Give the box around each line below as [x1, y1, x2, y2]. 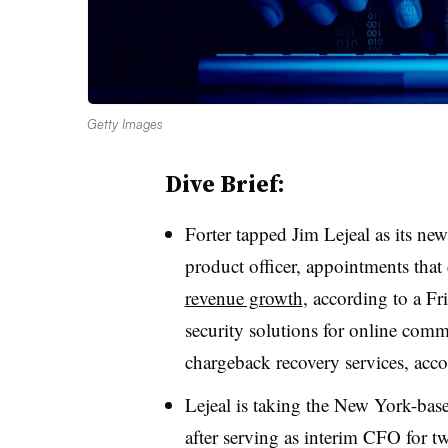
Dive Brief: [164, 166, 285, 200]
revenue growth [184, 284, 303, 310]
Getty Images [87, 115, 163, 132]
